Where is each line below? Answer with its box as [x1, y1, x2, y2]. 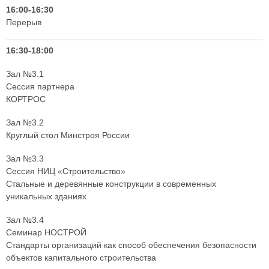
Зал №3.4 [6, 215, 44, 225]
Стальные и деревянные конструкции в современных [6, 179, 216, 189]
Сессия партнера [6, 82, 74, 92]
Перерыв [6, 17, 41, 28]
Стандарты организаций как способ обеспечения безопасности [6, 240, 256, 250]
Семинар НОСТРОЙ [6, 228, 86, 238]
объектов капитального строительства [6, 253, 156, 263]
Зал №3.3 [6, 154, 44, 164]
